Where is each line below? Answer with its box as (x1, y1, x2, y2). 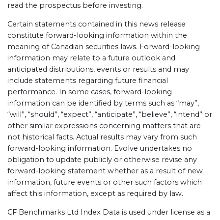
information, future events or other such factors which (7, 178, 202, 187)
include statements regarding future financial (7, 76, 168, 85)
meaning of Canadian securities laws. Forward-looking (7, 42, 200, 51)
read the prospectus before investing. (7, 1, 143, 10)
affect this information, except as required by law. (7, 189, 183, 198)
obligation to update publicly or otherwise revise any (7, 155, 197, 164)
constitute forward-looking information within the (7, 31, 187, 40)
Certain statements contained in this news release (7, 20, 186, 28)
